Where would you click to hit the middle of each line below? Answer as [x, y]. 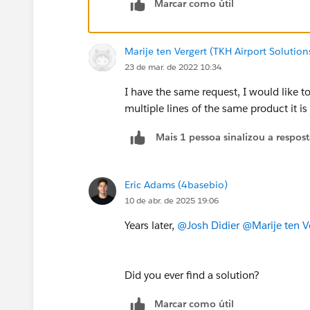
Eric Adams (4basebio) [176, 184]
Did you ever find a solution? [192, 275]
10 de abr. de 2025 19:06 [172, 200]
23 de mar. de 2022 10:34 [173, 66]
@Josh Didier [208, 225]
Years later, [151, 225]
